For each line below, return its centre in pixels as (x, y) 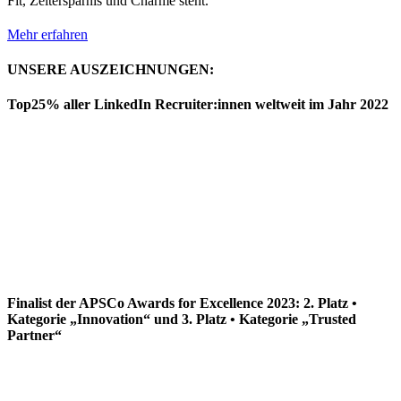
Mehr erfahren (47, 34)
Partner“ (34, 335)
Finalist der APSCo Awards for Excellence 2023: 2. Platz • (182, 303)
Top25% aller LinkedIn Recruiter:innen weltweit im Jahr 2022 (198, 105)
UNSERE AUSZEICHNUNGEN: (111, 70)
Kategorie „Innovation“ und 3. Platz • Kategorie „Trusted (182, 319)
